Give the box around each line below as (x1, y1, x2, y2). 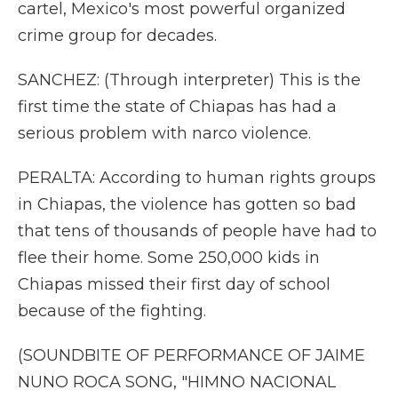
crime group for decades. (18, 26, 217, 45)
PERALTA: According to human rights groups (18, 168, 376, 187)
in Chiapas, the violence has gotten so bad (18, 195, 356, 214)
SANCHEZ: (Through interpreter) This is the (18, 70, 361, 90)
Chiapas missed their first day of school (18, 275, 330, 294)
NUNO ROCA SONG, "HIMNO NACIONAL (18, 372, 336, 392)
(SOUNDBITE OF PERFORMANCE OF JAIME (18, 346, 365, 365)
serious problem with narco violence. (18, 123, 311, 143)
